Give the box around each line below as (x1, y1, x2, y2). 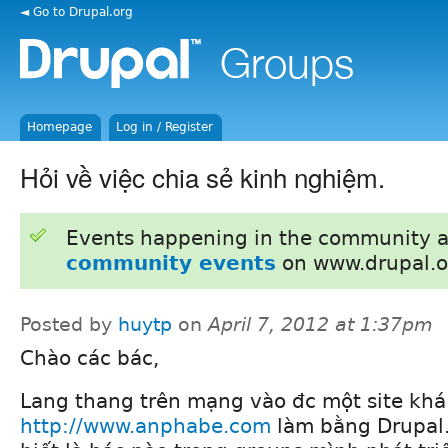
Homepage (27, 120, 93, 134)
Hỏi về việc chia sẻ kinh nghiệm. (20, 157, 385, 195)
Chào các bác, (20, 345, 159, 370)
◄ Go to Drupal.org (20, 4, 133, 19)
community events (65, 250, 276, 275)
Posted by (20, 313, 118, 335)
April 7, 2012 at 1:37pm (208, 313, 433, 335)
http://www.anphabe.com (20, 413, 271, 438)
